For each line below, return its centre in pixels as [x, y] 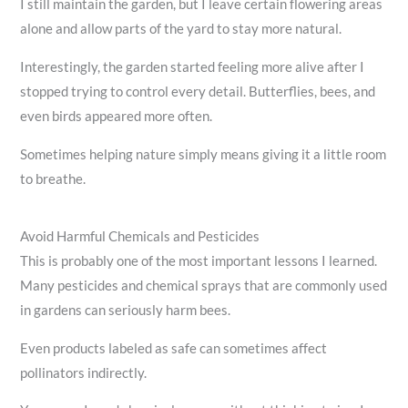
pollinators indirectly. [84, 372]
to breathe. [53, 178]
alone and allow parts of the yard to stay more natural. [181, 29]
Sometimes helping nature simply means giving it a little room [204, 154]
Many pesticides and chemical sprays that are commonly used [204, 286]
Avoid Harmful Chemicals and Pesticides [140, 237]
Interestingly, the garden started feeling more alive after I [193, 66]
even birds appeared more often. [117, 116]
